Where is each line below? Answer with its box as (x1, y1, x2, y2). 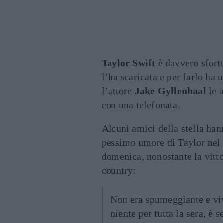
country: (102, 165, 136, 176)
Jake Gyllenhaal (134, 85, 206, 97)
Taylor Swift (102, 57, 156, 69)
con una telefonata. (102, 99, 180, 111)
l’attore (102, 85, 135, 97)
